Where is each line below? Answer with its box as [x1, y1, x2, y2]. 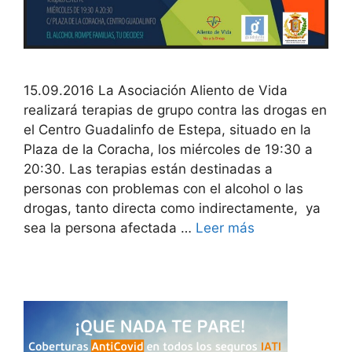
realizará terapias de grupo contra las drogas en [24, 101, 327, 118]
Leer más [196, 219, 255, 236]
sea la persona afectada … [24, 219, 196, 236]
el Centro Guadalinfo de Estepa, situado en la [24, 121, 311, 137]
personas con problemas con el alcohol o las [24, 180, 303, 196]
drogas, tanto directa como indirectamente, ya [24, 200, 321, 216]
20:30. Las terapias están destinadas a [24, 160, 273, 177]
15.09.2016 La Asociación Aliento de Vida [24, 82, 288, 98]
